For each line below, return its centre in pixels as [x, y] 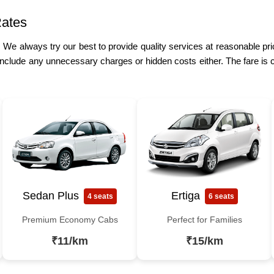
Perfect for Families [204, 219]
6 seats [221, 196]
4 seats [100, 196]
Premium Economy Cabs [70, 219]
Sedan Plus [51, 196]
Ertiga [185, 196]
